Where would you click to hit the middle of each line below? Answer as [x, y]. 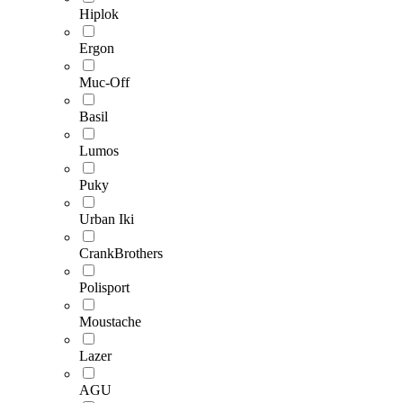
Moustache [110, 322]
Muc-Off [104, 83]
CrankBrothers [121, 254]
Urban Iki [107, 219]
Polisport [104, 288]
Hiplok [99, 14]
